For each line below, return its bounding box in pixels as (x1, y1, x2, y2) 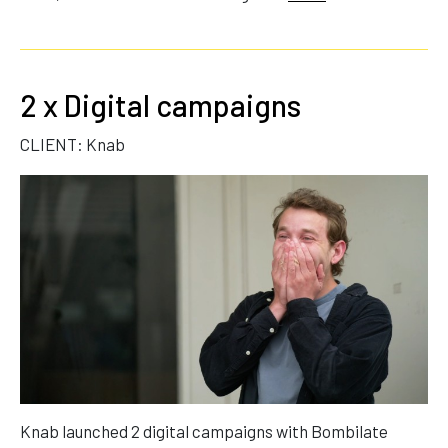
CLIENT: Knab (20, 133, 125, 154)
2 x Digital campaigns (20, 86, 301, 123)
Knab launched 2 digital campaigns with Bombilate (20, 420, 388, 441)
